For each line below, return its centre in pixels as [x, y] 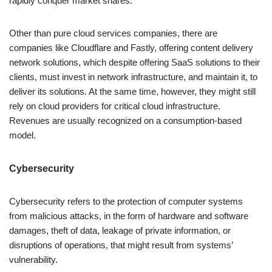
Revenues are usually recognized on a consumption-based [125, 120]
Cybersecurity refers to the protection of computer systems [126, 201]
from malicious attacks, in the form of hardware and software [129, 216]
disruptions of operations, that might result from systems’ [121, 245]
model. [22, 135]
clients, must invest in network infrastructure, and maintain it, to [133, 76]
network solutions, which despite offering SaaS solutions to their [134, 62]
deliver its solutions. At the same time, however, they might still [132, 91]
